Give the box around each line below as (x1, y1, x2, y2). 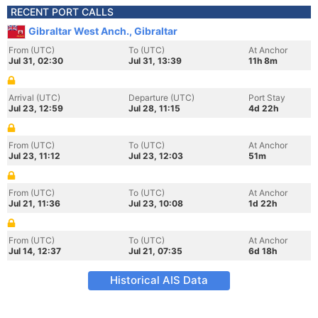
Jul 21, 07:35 (128, 246, 182, 256)
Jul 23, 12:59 (9, 103, 63, 114)
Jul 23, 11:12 (9, 150, 60, 161)
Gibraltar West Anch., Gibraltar (28, 25, 177, 37)
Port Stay (248, 92, 285, 103)
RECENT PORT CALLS (11, 6, 114, 18)
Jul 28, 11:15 (128, 103, 180, 114)
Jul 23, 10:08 (128, 198, 183, 209)
